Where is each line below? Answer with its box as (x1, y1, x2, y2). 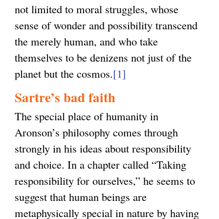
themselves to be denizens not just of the (15, 49, 192, 65)
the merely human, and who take (15, 33, 158, 48)
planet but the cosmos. (15, 66, 113, 81)
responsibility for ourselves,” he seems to (15, 173, 195, 188)
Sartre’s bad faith (15, 88, 115, 107)
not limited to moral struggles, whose (15, 1, 178, 16)
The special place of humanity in (15, 108, 158, 123)
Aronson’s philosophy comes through (15, 124, 178, 139)
